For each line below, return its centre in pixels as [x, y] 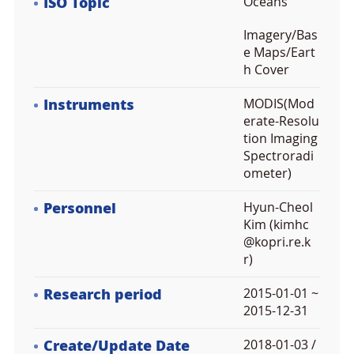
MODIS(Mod [279, 104]
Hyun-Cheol [278, 207]
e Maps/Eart [279, 53]
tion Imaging [281, 139]
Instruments [89, 105]
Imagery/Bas [281, 35]
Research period [103, 295]
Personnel [80, 209]
